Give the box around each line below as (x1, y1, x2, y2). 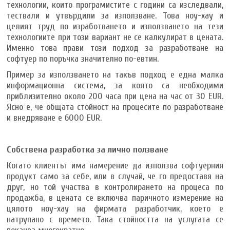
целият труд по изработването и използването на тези (7, 21, 223, 32)
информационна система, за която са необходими (7, 80, 223, 91)
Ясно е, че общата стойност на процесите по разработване (7, 101, 223, 112)
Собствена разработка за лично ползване (7, 144, 169, 155)
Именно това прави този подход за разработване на (7, 42, 223, 53)
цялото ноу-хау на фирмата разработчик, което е (7, 203, 223, 214)
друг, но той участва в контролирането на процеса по (7, 181, 223, 193)
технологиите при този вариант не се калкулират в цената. (7, 31, 223, 43)
